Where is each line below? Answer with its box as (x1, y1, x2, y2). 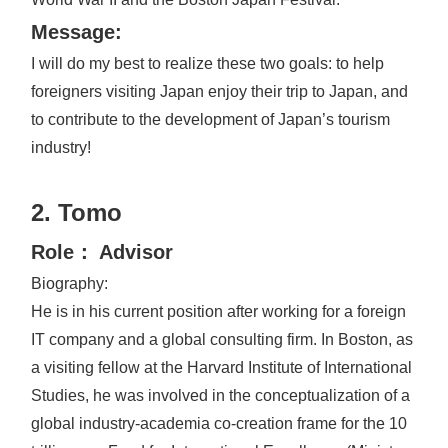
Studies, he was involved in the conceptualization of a (31, 387, 410, 405)
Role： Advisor (31, 241, 173, 264)
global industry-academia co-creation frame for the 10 (31, 415, 407, 433)
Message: (31, 21, 122, 44)
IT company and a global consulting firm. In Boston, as (31, 331, 413, 349)
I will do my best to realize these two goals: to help (31, 55, 384, 73)
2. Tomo (31, 199, 122, 227)
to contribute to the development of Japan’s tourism (31, 111, 390, 129)
